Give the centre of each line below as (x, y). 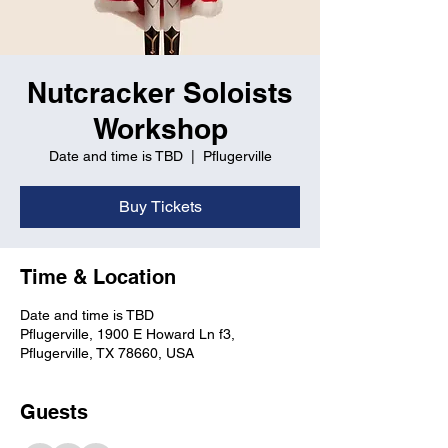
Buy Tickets (160, 206)
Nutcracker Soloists (160, 92)
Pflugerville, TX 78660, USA (107, 353)
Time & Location (98, 277)
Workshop (160, 128)
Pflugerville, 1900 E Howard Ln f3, (127, 334)
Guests (54, 412)
